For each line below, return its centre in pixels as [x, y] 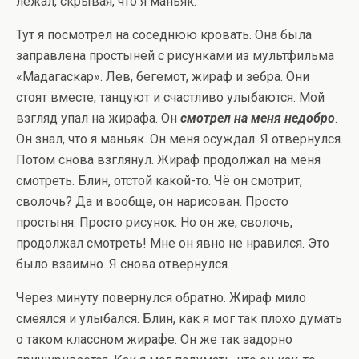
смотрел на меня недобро [258, 119]
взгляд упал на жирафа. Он [98, 119]
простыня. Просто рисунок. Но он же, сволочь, [154, 223]
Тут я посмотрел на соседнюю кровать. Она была [164, 35]
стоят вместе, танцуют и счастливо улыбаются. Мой [170, 98]
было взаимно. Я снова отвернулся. [123, 264]
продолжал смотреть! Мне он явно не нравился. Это [173, 244]
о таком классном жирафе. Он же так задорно [154, 340]
